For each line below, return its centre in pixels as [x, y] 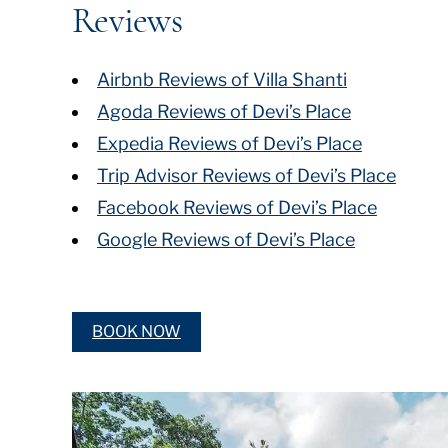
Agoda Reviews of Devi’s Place [224, 111]
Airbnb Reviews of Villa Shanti [222, 79]
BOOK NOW [136, 331]
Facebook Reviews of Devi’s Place [237, 207]
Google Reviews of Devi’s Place [226, 239]
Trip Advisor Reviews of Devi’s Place [246, 175]
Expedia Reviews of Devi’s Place [229, 143]
